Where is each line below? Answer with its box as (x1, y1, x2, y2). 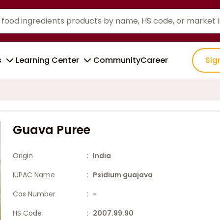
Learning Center (16, 55, 79, 66)
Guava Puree (12, 122, 90, 138)
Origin (12, 151, 33, 161)
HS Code (12, 208, 42, 218)
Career (140, 55, 168, 66)
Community (93, 55, 140, 66)
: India (86, 151, 111, 161)
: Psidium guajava (86, 170, 153, 180)
